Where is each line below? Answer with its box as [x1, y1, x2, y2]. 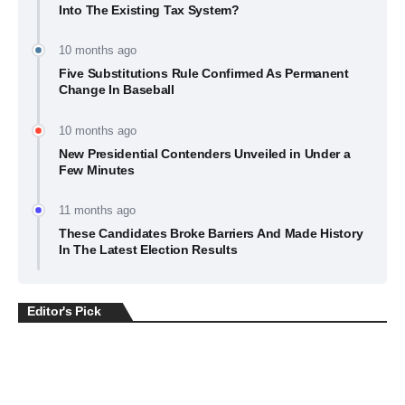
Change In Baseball [59, 82, 174, 98]
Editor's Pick [27, 304, 101, 319]
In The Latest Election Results [59, 242, 238, 258]
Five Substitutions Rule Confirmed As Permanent [59, 66, 349, 81]
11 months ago [59, 203, 136, 218]
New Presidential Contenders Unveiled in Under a [59, 146, 351, 161]
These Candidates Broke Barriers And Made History [59, 226, 363, 241]
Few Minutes [59, 162, 135, 177]
